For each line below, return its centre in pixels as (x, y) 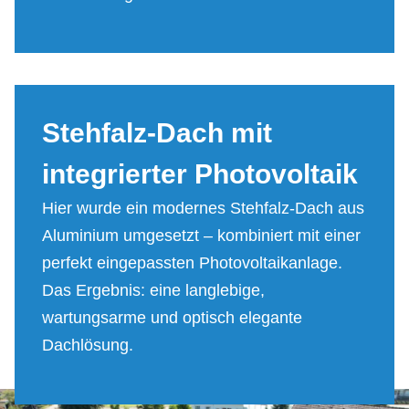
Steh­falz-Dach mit (157, 132)
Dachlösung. (88, 345)
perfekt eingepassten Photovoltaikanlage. (192, 262)
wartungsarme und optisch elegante (172, 317)
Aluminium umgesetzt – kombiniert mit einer (201, 235)
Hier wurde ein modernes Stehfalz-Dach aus (203, 208)
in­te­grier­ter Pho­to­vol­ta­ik (200, 173)
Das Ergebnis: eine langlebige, (153, 290)
